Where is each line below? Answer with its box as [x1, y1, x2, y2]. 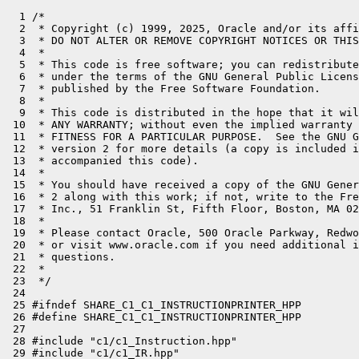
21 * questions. [6, 251, 115, 263]
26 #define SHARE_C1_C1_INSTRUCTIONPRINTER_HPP [6, 311, 301, 323]
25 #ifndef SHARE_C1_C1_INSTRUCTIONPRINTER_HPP [6, 299, 301, 311]
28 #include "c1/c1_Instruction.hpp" [6, 335, 237, 347]
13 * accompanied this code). [6, 155, 199, 167]
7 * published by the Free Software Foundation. [6, 83, 321, 95]
